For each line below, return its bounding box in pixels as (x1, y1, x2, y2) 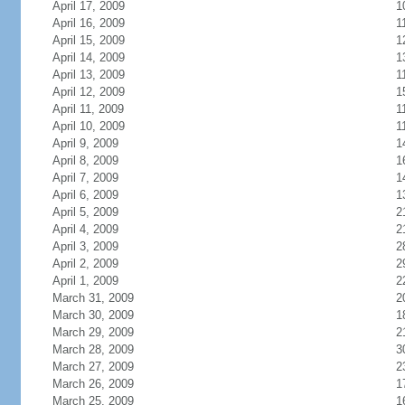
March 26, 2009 (52, 377, 134, 391)
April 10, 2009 (52, 119, 125, 133)
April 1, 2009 (52, 274, 118, 287)
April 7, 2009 (52, 171, 118, 184)
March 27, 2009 (52, 360, 134, 373)
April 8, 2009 (52, 154, 118, 167)
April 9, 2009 (52, 137, 118, 150)
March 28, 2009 (52, 343, 134, 356)
